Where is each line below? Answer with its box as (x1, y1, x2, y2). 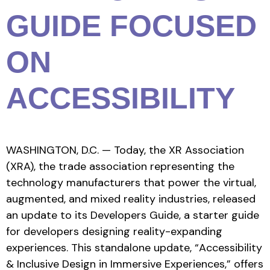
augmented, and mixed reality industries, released (6, 191, 256, 206)
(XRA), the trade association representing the (6, 159, 234, 174)
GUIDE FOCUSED (6, 8, 257, 43)
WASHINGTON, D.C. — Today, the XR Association (6, 142, 244, 157)
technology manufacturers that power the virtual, (6, 175, 256, 190)
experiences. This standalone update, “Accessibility (6, 240, 262, 255)
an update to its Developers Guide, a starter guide (6, 207, 259, 222)
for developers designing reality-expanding (6, 224, 222, 239)
